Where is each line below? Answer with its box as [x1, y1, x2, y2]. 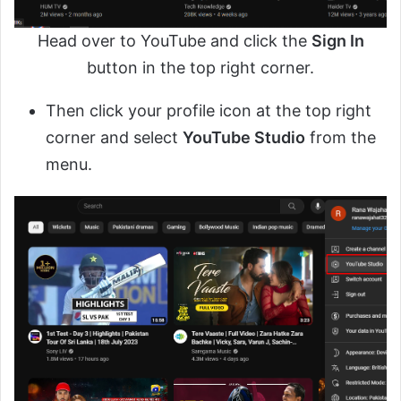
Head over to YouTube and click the [37, 31, 311, 51]
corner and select [46, 128, 183, 148]
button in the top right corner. [87, 58, 314, 78]
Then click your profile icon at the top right [46, 101, 371, 121]
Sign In [311, 31, 364, 51]
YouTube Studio [183, 128, 305, 148]
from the [305, 128, 376, 148]
